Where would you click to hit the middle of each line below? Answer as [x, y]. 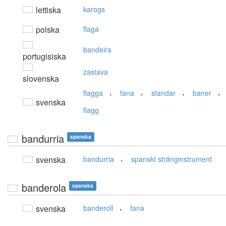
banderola [44, 188]
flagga [93, 93]
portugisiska [44, 56]
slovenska [41, 79]
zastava [96, 72]
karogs [94, 9]
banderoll [98, 208]
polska [47, 30]
